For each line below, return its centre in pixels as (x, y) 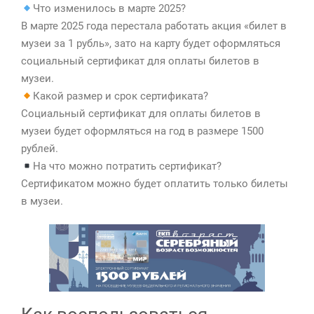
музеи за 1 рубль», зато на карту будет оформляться (151, 43)
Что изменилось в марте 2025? (110, 8)
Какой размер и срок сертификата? (121, 96)
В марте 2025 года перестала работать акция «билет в (154, 26)
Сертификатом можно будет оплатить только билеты (155, 184)
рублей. (40, 149)
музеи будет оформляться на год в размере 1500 (142, 131)
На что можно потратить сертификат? (128, 166)
